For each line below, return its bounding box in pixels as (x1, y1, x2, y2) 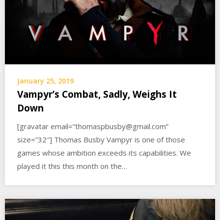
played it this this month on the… (17, 161, 127, 171)
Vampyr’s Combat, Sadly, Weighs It (17, 88, 177, 101)
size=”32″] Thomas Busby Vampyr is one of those (17, 135, 185, 145)
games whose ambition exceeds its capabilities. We (17, 148, 191, 158)
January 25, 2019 (17, 76, 74, 86)
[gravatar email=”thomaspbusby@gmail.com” (17, 121, 168, 132)
